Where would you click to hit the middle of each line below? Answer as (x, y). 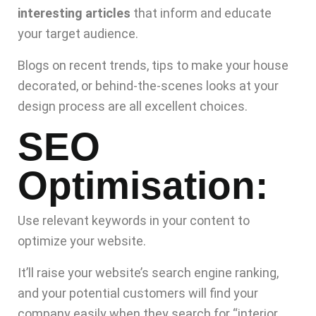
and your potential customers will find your (138, 293)
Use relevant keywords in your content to (134, 221)
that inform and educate (201, 13)
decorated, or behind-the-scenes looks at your (148, 86)
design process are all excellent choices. (133, 107)
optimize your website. (82, 241)
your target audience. (78, 34)
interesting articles (74, 13)
